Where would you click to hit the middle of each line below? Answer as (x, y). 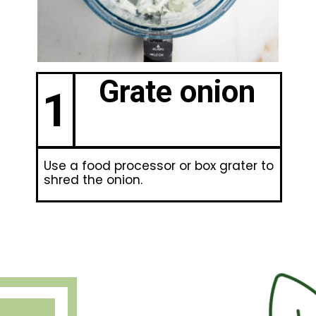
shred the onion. (93, 180)
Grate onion (177, 92)
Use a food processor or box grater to (158, 166)
